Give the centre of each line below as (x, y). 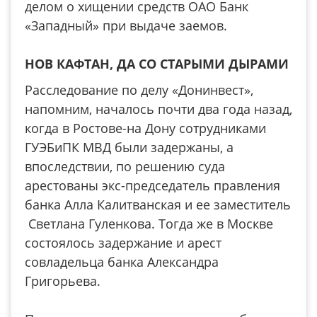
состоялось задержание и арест (123, 243)
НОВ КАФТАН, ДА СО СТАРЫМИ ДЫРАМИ (157, 64)
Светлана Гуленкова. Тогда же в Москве (149, 224)
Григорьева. (63, 281)
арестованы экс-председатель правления (152, 185)
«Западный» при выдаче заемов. (126, 25)
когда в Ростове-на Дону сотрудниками (145, 128)
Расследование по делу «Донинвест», (139, 90)
